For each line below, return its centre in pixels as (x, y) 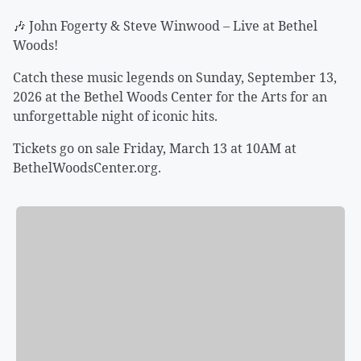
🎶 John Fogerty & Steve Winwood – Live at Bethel (165, 26)
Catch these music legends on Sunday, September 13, (175, 77)
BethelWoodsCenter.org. (87, 168)
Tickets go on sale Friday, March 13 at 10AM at (155, 148)
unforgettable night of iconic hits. (115, 116)
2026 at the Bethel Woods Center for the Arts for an (170, 97)
